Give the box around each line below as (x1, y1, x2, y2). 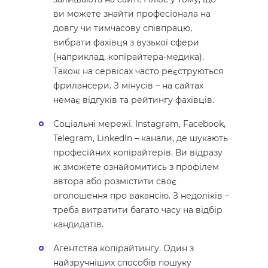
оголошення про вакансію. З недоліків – (53, 190, 229, 202)
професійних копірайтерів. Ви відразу (53, 147, 223, 159)
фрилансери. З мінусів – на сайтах (53, 80, 203, 92)
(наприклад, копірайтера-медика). (53, 51, 204, 63)
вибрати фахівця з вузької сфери (53, 37, 199, 48)
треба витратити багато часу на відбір (53, 205, 223, 216)
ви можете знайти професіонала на (53, 8, 211, 20)
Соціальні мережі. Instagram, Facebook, (53, 118, 226, 130)
